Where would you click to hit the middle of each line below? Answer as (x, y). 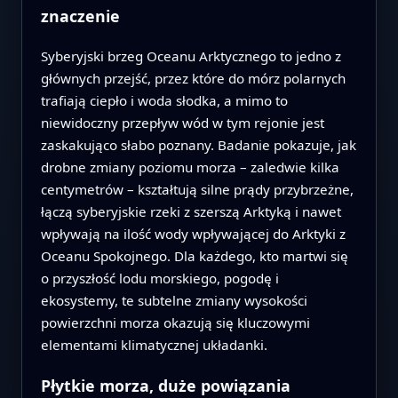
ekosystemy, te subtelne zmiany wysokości (174, 300)
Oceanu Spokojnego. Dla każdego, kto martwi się (194, 255)
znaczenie (80, 16)
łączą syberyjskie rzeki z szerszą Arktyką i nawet (191, 211)
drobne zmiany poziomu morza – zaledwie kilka (190, 167)
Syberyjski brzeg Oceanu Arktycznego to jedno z (191, 56)
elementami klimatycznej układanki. (154, 344)
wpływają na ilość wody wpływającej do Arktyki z (193, 233)
